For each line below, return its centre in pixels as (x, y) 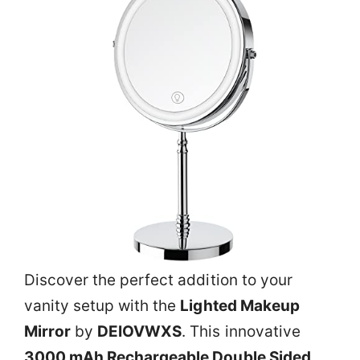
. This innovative (241, 331)
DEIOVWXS (140, 331)
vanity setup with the (102, 306)
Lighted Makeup (240, 306)
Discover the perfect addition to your (158, 280)
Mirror (48, 331)
